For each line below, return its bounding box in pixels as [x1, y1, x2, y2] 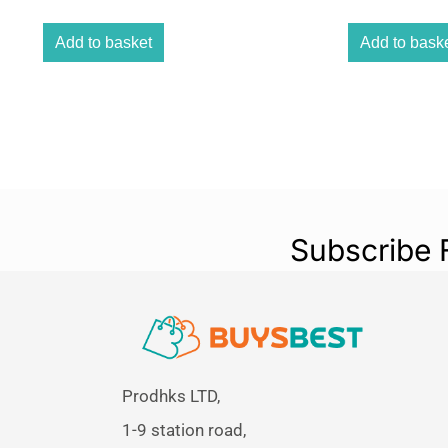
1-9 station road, [122, 419, 246, 440]
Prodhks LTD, [122, 385, 220, 406]
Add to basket [55, 33, 152, 51]
